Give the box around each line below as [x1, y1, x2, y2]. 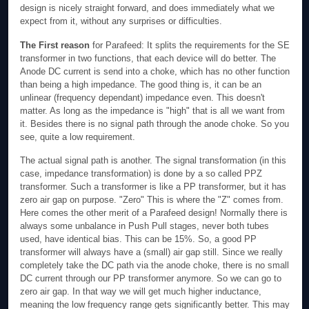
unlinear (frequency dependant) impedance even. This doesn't [20, 92, 266, 103]
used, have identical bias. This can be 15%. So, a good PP [20, 234, 257, 245]
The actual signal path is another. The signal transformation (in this [20, 155, 287, 166]
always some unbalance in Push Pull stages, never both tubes [20, 221, 270, 232]
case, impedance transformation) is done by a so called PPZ [20, 168, 263, 179]
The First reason [20, 39, 93, 50]
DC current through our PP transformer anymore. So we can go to [20, 273, 282, 284]
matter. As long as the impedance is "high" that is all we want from [20, 105, 286, 116]
